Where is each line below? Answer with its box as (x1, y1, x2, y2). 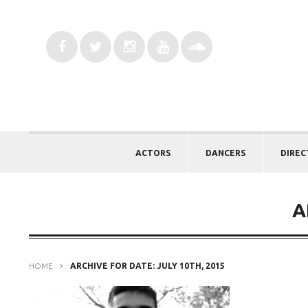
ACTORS (135, 148, 170, 157)
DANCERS (206, 148, 245, 157)
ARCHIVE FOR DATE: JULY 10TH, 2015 (68, 261, 225, 270)
